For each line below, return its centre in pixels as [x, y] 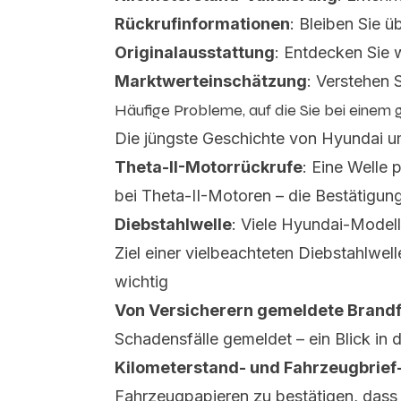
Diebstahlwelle [173, 224]
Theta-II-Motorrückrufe [209, 167]
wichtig [141, 282]
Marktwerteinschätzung [211, 81]
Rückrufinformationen [202, 24]
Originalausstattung [195, 52]
